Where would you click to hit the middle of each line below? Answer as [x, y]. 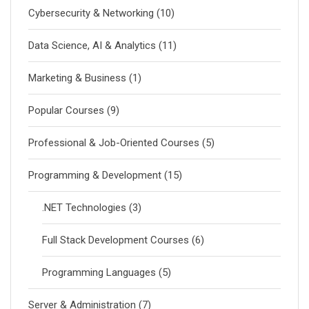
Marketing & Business [77, 78]
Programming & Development [95, 175]
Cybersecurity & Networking [91, 13]
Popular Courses [66, 110]
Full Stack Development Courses [116, 240]
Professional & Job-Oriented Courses [114, 143]
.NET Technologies [84, 208]
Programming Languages [99, 272]
